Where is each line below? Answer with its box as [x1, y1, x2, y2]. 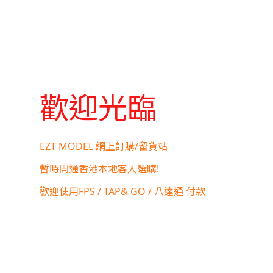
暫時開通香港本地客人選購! [40, 161, 159, 175]
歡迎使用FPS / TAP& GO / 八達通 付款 [40, 184, 205, 198]
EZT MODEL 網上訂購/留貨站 [40, 139, 168, 153]
